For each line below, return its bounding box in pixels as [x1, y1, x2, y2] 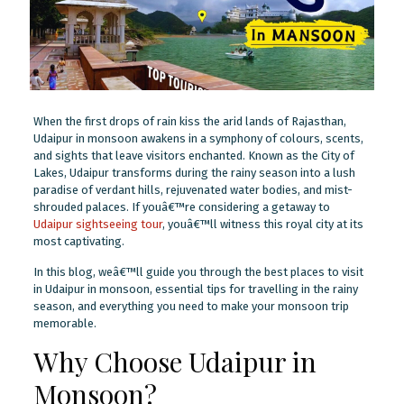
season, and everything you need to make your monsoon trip [32, 298, 349, 313]
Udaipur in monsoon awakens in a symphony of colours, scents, [32, 131, 363, 145]
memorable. [32, 316, 96, 330]
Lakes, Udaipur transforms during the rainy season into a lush [32, 165, 355, 179]
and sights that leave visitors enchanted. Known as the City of [32, 148, 354, 162]
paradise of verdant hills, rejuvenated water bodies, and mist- [32, 182, 353, 197]
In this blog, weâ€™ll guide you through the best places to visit [32, 264, 363, 279]
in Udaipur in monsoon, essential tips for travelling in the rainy [32, 281, 358, 296]
